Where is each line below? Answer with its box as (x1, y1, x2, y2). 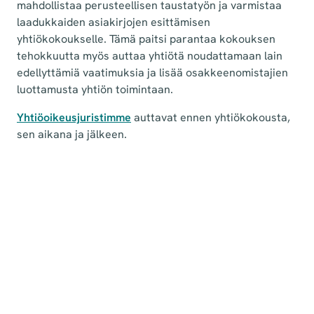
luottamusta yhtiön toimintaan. (17, 81, 173, 97)
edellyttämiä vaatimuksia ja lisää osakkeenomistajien (17, 64, 288, 80)
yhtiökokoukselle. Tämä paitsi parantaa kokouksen (17, 31, 275, 46)
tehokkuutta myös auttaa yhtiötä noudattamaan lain (17, 48, 282, 63)
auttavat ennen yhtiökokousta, (131, 109, 290, 125)
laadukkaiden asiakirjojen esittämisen (17, 14, 210, 29)
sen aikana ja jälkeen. (17, 126, 127, 142)
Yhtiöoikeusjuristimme (17, 109, 131, 125)
